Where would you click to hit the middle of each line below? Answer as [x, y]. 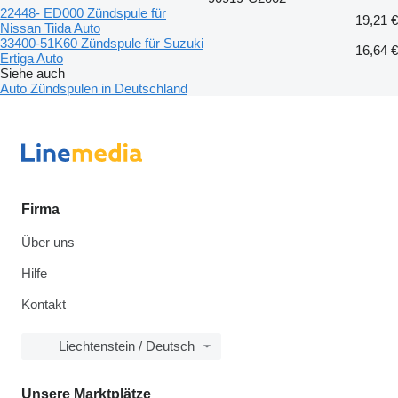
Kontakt [44, 305]
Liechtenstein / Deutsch [127, 346]
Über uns [48, 243]
